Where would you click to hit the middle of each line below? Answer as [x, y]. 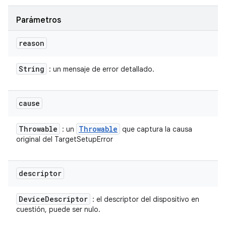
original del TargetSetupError [65, 139]
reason [32, 43]
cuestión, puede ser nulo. [58, 209]
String [32, 69]
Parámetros [39, 20]
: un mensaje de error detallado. [101, 69]
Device [32, 199]
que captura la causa [156, 129]
